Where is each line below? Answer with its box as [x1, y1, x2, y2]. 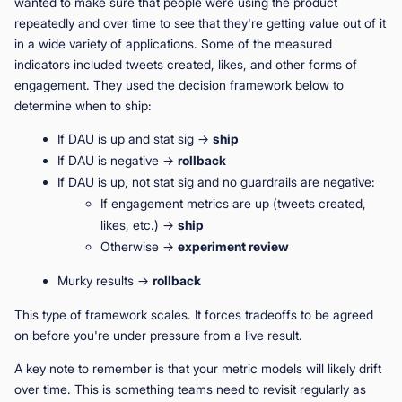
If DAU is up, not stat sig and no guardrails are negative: [57, 173, 375, 189]
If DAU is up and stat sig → [57, 130, 213, 146]
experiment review [178, 238, 289, 254]
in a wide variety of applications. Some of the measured [14, 35, 332, 51]
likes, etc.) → [100, 216, 178, 232]
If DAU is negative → [57, 152, 178, 168]
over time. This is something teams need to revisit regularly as [14, 380, 366, 397]
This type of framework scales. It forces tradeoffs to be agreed [14, 306, 373, 322]
